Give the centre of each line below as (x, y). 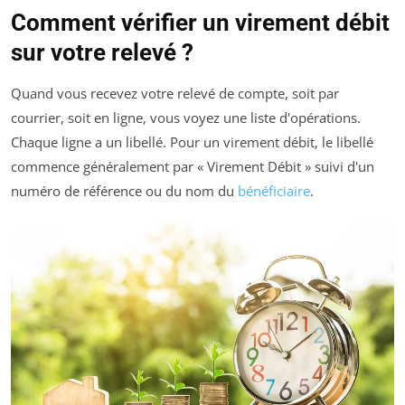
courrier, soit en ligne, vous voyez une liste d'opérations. (186, 118)
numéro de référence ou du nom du (124, 191)
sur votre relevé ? (102, 53)
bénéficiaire (274, 191)
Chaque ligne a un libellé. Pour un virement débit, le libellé (192, 142)
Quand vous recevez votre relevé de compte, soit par (175, 94)
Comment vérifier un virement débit (200, 23)
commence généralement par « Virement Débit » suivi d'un (193, 167)
